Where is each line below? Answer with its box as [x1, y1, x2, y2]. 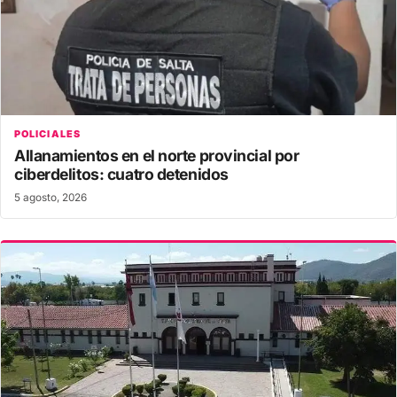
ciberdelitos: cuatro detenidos [14, 165, 229, 184]
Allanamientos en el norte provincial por [14, 146, 300, 166]
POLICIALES [14, 128, 81, 141]
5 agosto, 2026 [14, 191, 87, 205]
